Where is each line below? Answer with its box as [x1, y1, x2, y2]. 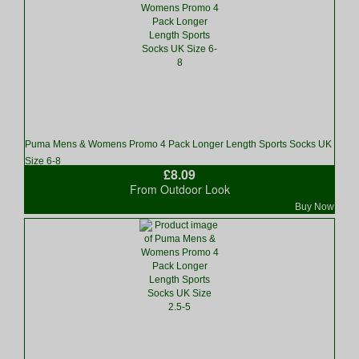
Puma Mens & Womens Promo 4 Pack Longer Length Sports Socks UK [25, 139, 332, 151]
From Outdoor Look [129, 181, 230, 198]
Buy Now [295, 201, 334, 213]
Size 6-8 [25, 155, 61, 167]
